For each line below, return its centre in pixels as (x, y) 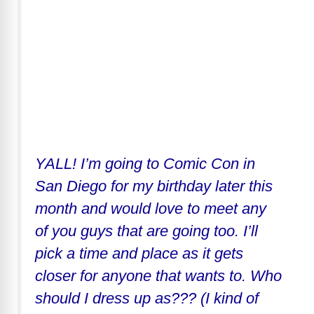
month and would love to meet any (151, 208)
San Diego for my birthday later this (154, 186)
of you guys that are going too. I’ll (146, 231)
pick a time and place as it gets (139, 253)
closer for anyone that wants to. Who (158, 275)
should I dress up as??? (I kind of (147, 298)
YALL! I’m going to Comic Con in (145, 163)
